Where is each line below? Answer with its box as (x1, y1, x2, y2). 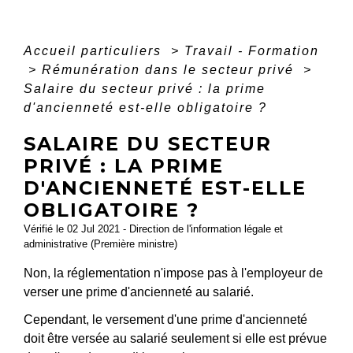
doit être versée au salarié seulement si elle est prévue (24, 332, 327, 346)
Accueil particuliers (24, 44, 166, 58)
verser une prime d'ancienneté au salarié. (24, 285, 254, 299)
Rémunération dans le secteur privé (42, 63, 299, 77)
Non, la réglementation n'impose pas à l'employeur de (24, 266, 323, 281)
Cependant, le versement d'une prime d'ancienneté (24, 313, 307, 327)
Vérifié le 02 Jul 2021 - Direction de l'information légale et (24, 223, 283, 236)
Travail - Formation (184, 44, 319, 58)
